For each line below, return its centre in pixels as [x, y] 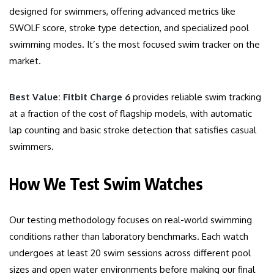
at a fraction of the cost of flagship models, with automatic [131, 114]
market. [25, 61]
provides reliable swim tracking [196, 97]
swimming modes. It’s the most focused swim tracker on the [135, 45]
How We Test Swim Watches [106, 184]
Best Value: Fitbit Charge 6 [70, 97]
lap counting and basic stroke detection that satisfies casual [133, 130]
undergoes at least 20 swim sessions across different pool [130, 253]
